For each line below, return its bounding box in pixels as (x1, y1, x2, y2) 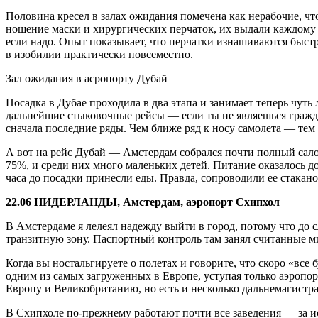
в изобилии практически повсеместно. (6, 48, 193, 60)
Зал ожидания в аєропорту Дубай (6, 72, 168, 84)
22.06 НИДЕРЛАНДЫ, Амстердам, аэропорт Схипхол (6, 195, 280, 208)
